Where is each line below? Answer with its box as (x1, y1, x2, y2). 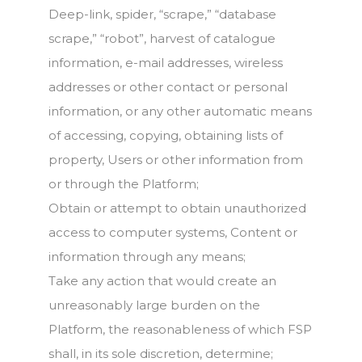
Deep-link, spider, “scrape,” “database (48, 6, 276, 22)
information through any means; (48, 249, 246, 264)
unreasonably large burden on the (48, 297, 260, 313)
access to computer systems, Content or (48, 225, 297, 240)
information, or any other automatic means (48, 103, 312, 119)
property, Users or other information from (48, 152, 303, 167)
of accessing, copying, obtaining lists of (48, 128, 283, 143)
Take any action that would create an (48, 273, 276, 288)
